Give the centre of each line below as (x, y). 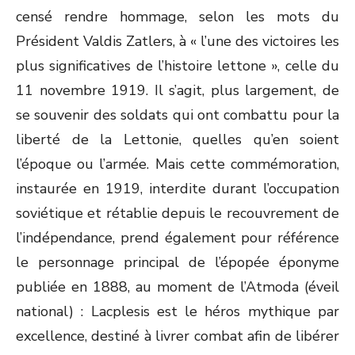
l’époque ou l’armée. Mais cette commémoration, (177, 164)
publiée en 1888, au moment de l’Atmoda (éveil (177, 287)
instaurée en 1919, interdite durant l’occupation (177, 189)
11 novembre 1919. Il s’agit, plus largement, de (177, 90)
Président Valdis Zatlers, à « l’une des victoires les (177, 41)
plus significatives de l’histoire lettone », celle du (177, 66)
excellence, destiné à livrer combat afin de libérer (177, 336)
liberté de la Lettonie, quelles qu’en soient (177, 139)
